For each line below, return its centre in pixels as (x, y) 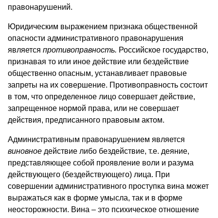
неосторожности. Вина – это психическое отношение (103, 209)
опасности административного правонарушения (96, 38)
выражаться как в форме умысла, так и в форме (95, 198)
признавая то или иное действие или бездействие (98, 61)
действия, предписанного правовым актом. (86, 120)
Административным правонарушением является (96, 139)
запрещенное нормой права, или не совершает (93, 108)
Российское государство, (163, 50)
